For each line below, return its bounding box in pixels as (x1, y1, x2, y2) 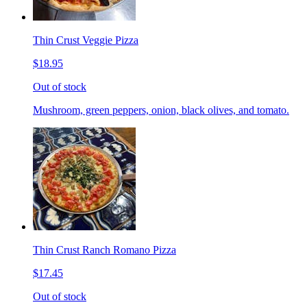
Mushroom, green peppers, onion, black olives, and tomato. (33, 104, 289, 116)
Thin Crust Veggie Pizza (33, 34, 138, 47)
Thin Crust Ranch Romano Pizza (33, 244, 176, 256)
